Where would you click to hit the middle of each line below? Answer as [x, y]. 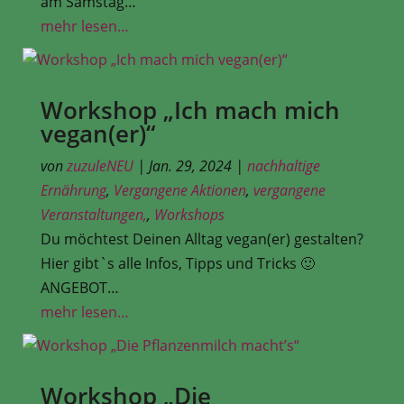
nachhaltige [283, 165]
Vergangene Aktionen [179, 190]
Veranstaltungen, [93, 214]
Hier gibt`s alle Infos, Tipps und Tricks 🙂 [177, 263]
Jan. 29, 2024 [190, 165]
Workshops [189, 214]
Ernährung [73, 190]
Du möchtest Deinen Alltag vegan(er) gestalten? [202, 239]
